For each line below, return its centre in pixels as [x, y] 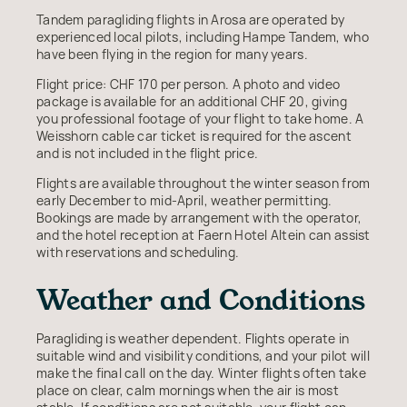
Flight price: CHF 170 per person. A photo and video [189, 84]
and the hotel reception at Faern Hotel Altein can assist [203, 234]
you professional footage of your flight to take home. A [200, 118]
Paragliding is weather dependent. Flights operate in [193, 338]
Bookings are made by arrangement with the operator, [199, 217]
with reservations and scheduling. [138, 252]
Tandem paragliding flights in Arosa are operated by [191, 19]
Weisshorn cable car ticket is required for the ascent [194, 135]
